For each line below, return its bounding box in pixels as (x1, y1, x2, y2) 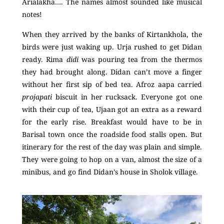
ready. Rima (22, 54, 66, 64)
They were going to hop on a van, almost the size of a (22, 154, 202, 164)
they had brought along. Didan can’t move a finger (22, 66, 202, 76)
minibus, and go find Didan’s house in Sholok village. (22, 166, 198, 176)
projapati (22, 91, 52, 101)
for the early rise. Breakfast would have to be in (22, 116, 202, 126)
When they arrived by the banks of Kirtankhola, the (22, 29, 202, 39)
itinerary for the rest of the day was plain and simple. (22, 141, 202, 151)
